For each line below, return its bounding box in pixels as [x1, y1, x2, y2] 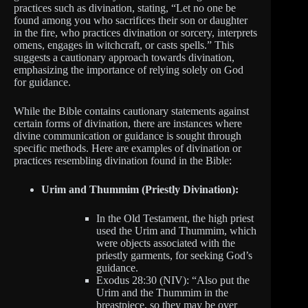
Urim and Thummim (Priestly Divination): [41, 183, 239, 195]
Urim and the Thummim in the [96, 286, 228, 298]
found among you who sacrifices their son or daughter [14, 14, 247, 26]
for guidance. [14, 76, 71, 88]
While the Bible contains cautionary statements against [14, 104, 249, 117]
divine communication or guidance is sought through [14, 129, 241, 142]
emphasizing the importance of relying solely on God [14, 63, 243, 76]
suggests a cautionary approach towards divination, [14, 51, 234, 63]
